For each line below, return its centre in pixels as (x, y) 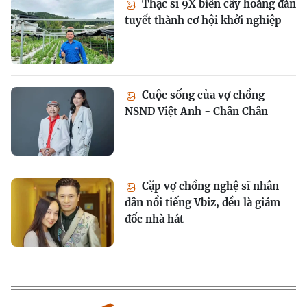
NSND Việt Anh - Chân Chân (196, 112)
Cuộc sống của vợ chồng (202, 95)
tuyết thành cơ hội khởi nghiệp (203, 21)
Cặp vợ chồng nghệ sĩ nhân (209, 186)
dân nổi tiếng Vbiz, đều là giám (202, 203)
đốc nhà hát (154, 219)
